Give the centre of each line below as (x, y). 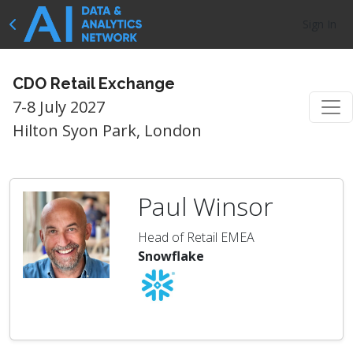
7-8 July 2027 (59, 107)
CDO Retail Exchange (94, 84)
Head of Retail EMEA (196, 237)
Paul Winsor (206, 206)
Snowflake (171, 256)
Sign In (320, 24)
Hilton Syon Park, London (107, 130)
